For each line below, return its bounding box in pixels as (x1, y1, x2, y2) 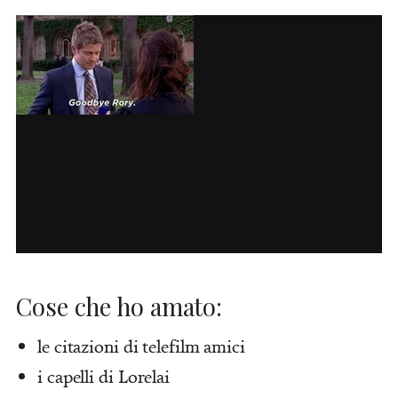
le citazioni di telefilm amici (37, 333, 245, 358)
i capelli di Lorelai (37, 363, 170, 388)
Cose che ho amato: (16, 289, 223, 322)
